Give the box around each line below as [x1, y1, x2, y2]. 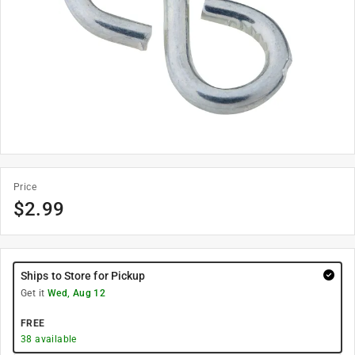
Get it [21, 288, 48, 299]
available [32, 334, 77, 345]
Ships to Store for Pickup [21, 269, 146, 282]
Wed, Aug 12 [47, 288, 106, 299]
